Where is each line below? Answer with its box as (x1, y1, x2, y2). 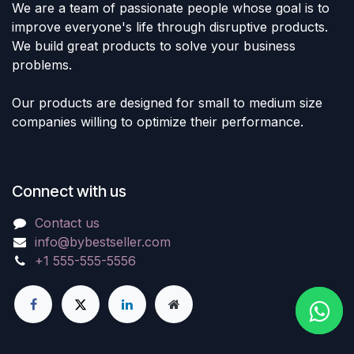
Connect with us (12, 182, 126, 201)
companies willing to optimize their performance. (12, 114, 303, 130)
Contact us (34, 215, 100, 232)
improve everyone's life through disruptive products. (12, 19, 328, 36)
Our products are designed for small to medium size (12, 95, 322, 111)
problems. (12, 57, 72, 73)
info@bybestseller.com (34, 234, 171, 250)
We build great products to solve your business (12, 38, 296, 55)
